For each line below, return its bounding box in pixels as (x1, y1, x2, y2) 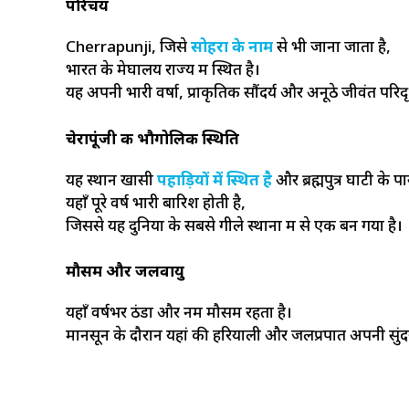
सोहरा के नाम (191, 38, 277, 59)
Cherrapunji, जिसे (66, 38, 191, 59)
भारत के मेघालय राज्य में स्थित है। (66, 61, 260, 82)
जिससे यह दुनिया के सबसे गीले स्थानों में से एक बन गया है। (66, 216, 403, 237)
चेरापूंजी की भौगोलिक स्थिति (66, 130, 239, 151)
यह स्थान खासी (66, 171, 157, 192)
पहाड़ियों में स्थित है (157, 171, 272, 192)
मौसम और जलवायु (66, 263, 184, 284)
